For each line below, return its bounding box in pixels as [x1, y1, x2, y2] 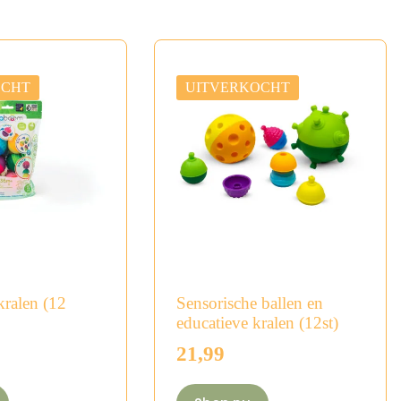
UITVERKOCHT [185, 79, 290, 95]
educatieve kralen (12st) [176, 312, 338, 332]
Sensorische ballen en [176, 293, 323, 312]
